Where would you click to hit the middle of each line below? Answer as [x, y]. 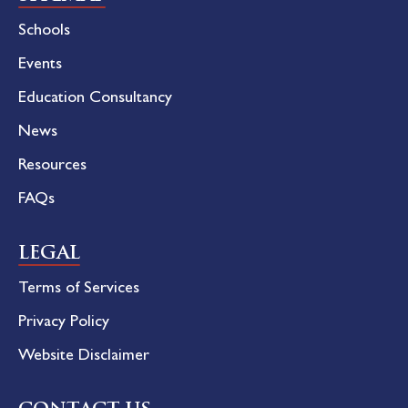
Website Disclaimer [84, 357]
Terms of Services [79, 290]
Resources [52, 167]
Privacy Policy [64, 324]
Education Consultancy [95, 100]
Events [40, 66]
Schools [44, 32]
